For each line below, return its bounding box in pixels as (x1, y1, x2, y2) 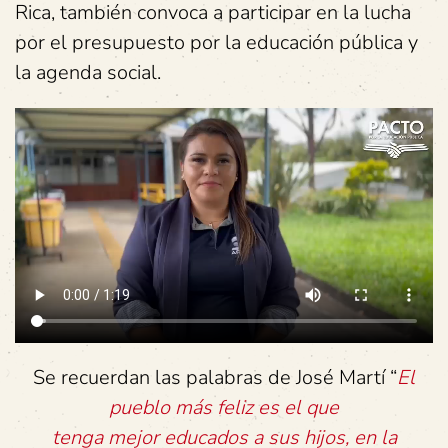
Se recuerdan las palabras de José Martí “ (33, 364, 397, 392)
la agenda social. (15, 59, 161, 87)
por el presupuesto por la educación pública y (15, 29, 418, 57)
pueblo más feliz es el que (109, 394, 339, 422)
